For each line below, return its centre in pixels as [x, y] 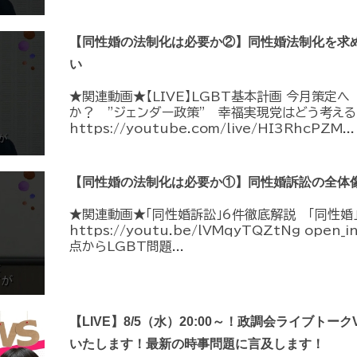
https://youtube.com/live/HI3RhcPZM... [212, 129]
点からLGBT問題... [126, 246]
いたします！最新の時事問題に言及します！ [196, 344]
